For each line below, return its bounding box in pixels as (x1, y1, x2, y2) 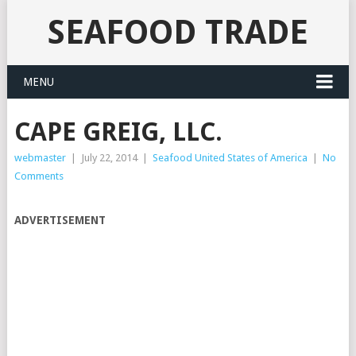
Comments (14, 170, 64, 182)
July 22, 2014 (80, 152, 137, 164)
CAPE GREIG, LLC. (14, 117, 222, 147)
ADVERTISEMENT (14, 214, 106, 226)
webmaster (14, 152, 66, 164)
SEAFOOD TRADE (47, 13, 308, 52)
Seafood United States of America (152, 152, 308, 164)
